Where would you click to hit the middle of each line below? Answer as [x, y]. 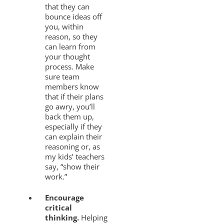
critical [59, 207]
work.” [56, 176]
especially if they [74, 126]
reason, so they [71, 36]
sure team [62, 76]
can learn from [70, 46]
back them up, [70, 116]
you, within [64, 26]
